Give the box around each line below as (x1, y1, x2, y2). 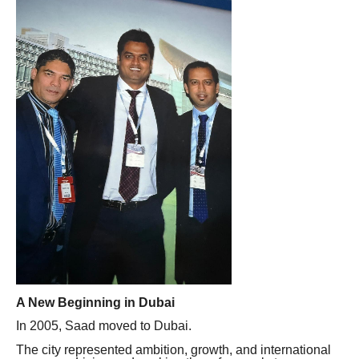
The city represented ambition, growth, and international (16, 342, 331, 357)
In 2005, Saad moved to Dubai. (16, 319, 192, 333)
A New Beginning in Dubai (16, 296, 175, 310)
